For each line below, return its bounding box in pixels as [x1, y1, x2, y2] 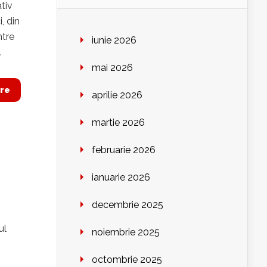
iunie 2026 [92, 35, 136, 46]
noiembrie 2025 [92, 226, 160, 238]
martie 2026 [92, 117, 145, 129]
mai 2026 [92, 62, 133, 74]
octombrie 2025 [92, 254, 162, 266]
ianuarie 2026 [92, 172, 150, 184]
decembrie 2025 [92, 199, 163, 211]
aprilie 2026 [92, 89, 142, 101]
